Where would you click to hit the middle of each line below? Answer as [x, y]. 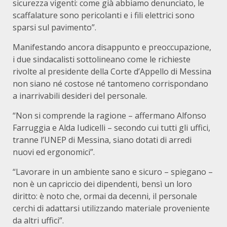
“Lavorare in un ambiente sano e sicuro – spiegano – [113, 172]
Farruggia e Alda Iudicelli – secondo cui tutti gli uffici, [111, 128]
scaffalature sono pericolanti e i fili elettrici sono [104, 15]
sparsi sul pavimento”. [54, 27]
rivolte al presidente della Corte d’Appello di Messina [112, 71]
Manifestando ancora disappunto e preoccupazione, [112, 47]
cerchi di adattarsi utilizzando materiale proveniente [111, 208]
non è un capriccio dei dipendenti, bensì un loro [102, 184]
